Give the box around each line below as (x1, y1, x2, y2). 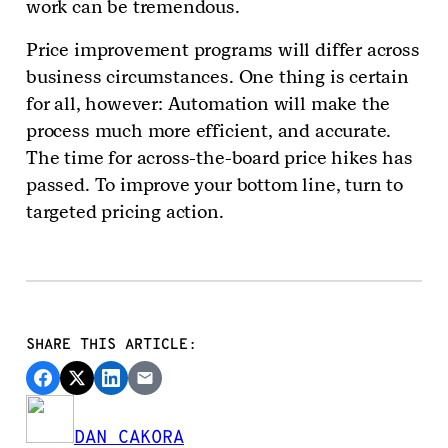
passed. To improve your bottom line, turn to (26, 173, 403, 197)
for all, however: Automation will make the (26, 92, 391, 116)
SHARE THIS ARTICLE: (26, 337, 197, 353)
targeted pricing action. (26, 200, 229, 224)
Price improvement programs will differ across (26, 38, 420, 62)
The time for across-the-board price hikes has (26, 146, 413, 170)
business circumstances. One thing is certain (26, 65, 409, 89)
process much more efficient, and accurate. (26, 119, 392, 143)
